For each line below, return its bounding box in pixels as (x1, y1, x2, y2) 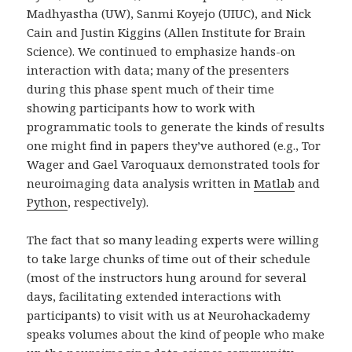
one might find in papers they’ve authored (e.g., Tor (27, 137, 321, 153)
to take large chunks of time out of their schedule (27, 250, 311, 266)
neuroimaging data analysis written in (27, 174, 255, 191)
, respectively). (68, 193, 149, 210)
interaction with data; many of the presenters (27, 61, 290, 78)
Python (27, 193, 68, 210)
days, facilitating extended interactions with (27, 288, 282, 304)
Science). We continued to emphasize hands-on (27, 42, 296, 59)
